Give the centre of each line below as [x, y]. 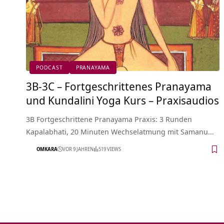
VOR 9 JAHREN [78, 149]
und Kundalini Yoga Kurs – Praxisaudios [122, 100]
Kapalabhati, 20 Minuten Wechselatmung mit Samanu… [120, 131]
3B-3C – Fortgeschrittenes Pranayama [119, 86]
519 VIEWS [110, 149]
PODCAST [49, 67]
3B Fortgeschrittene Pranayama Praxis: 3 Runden [109, 119]
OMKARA [47, 149]
